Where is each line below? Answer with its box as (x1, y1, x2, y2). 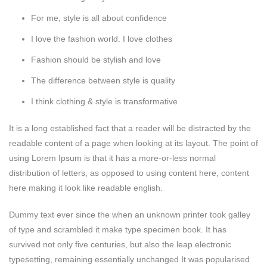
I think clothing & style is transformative (31, 96, 178, 106)
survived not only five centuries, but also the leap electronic (9, 239, 231, 249)
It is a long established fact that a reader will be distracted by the (9, 123, 251, 133)
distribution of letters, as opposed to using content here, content (9, 167, 249, 178)
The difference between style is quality (31, 75, 175, 85)
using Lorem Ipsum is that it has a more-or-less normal (9, 153, 216, 163)
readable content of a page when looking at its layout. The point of (9, 138, 258, 148)
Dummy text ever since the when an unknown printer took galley (9, 209, 250, 219)
